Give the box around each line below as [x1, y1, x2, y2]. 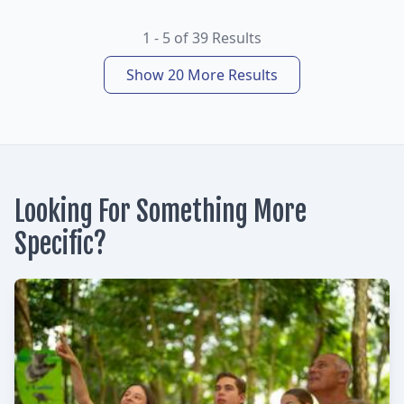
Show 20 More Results [126, 64, 278, 85]
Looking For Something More [14, 194, 307, 228]
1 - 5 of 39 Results [142, 27, 262, 48]
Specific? [14, 226, 106, 261]
